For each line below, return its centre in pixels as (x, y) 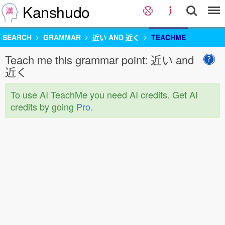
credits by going (43, 106)
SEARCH (17, 37)
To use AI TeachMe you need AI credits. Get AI (104, 94)
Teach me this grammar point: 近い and (99, 60)
